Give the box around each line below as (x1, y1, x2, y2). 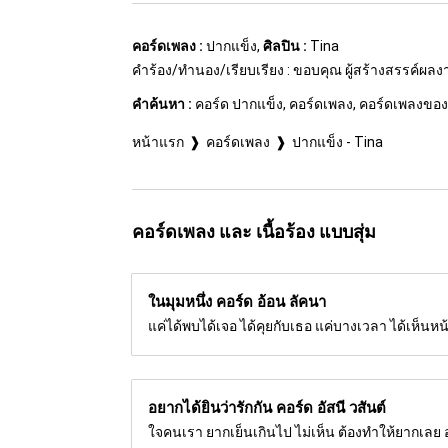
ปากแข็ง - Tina (292, 133, 383, 150)
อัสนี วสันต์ (317, 398, 386, 417)
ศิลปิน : (263, 37, 307, 54)
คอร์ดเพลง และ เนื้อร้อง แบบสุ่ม (132, 220, 376, 242)
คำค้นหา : (132, 95, 192, 112)
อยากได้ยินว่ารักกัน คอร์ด (148, 398, 317, 417)
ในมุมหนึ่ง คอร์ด (148, 292, 257, 311)
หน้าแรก (132, 133, 184, 150)
